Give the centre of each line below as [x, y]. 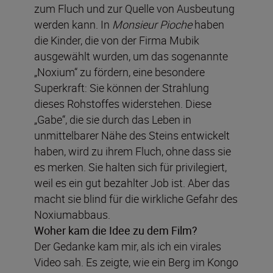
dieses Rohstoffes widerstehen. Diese [123, 103]
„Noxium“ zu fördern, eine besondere [119, 72]
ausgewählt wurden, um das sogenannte [131, 56]
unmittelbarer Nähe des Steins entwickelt [132, 135]
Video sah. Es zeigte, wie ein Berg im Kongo [136, 262]
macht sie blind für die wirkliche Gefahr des [136, 198]
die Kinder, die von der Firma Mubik [117, 40]
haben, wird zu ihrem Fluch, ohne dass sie [133, 151]
